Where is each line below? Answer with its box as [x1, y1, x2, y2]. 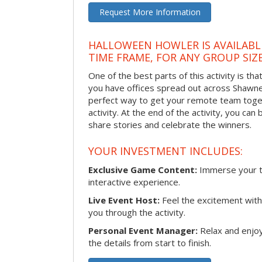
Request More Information [99, 6, 201, 18]
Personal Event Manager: [88, 224, 198, 236]
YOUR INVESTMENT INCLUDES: [88, 143, 243, 158]
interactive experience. [88, 175, 180, 188]
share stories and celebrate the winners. [88, 119, 251, 131]
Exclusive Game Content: [88, 163, 197, 175]
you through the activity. [88, 206, 185, 218]
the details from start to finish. [88, 236, 211, 249]
